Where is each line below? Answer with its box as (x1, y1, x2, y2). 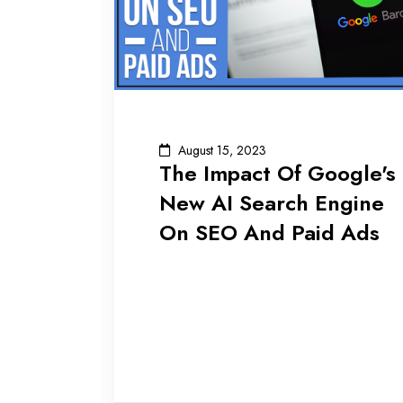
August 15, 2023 (178, 141, 266, 160)
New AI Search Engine (159, 186, 384, 219)
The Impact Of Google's (159, 157, 396, 189)
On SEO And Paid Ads (159, 216, 380, 248)
